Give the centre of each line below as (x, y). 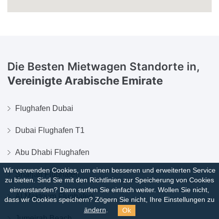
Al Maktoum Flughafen (54, 196)
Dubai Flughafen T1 (50, 130)
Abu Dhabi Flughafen (52, 152)
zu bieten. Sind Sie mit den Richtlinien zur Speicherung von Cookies (109, 180)
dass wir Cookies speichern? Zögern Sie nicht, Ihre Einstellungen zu (109, 200)
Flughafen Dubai (44, 108)
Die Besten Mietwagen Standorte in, (103, 66)
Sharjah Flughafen (47, 174)
